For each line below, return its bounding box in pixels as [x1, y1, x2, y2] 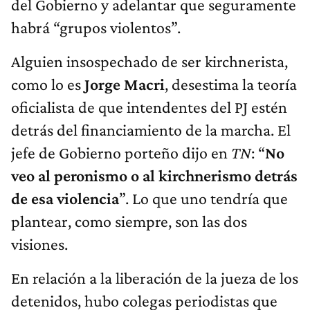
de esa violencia [11, 189, 119, 208]
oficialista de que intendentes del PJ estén [11, 98, 287, 117]
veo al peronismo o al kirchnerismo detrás [11, 166, 298, 185]
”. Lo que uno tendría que [119, 189, 288, 208]
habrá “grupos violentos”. [11, 18, 181, 37]
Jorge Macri [81, 75, 165, 94]
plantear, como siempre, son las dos [11, 212, 247, 231]
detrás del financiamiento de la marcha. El [11, 120, 291, 140]
